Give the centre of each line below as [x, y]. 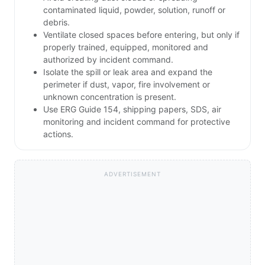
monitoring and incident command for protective [137, 122]
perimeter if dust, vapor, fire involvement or [127, 85]
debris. [56, 22]
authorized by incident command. [108, 60]
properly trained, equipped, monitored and [126, 47]
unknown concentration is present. [110, 97]
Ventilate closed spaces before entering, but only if [141, 35]
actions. [58, 134]
